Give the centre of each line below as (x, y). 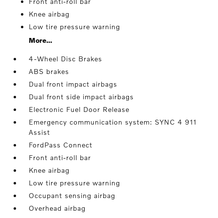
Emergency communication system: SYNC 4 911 (113, 122)
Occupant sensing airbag (72, 195)
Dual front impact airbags (73, 84)
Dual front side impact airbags (82, 96)
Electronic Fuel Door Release (79, 109)
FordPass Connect (61, 145)
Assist (40, 132)
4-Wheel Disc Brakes (66, 58)
